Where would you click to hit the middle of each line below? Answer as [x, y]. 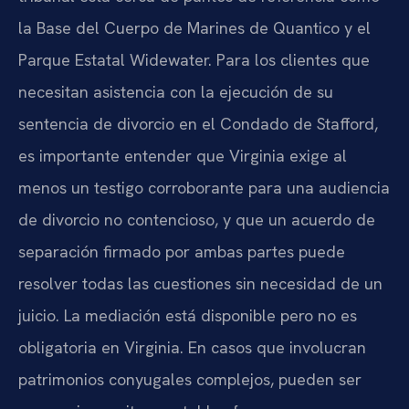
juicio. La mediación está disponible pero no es [188, 316]
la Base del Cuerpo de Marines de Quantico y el [194, 28]
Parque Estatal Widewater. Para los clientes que [194, 60]
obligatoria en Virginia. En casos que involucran [192, 348]
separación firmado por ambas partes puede [182, 252]
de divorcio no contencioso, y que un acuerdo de [197, 220]
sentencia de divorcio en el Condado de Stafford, [198, 124]
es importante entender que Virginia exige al [183, 156]
